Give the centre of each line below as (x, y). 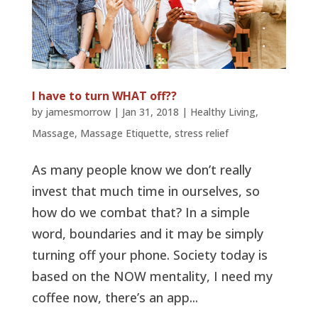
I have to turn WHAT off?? (104, 96)
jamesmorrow (78, 112)
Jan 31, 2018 (150, 112)
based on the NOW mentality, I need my (152, 276)
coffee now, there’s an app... (115, 297)
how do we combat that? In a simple (141, 212)
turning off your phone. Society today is (149, 255)
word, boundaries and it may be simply (147, 234)
